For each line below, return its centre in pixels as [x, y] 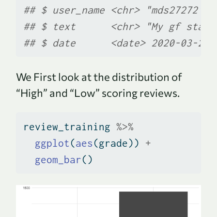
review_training [70, 126]
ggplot [52, 143]
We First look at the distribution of [99, 77]
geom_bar [58, 159]
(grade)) [119, 143]
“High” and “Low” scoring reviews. [98, 93]
